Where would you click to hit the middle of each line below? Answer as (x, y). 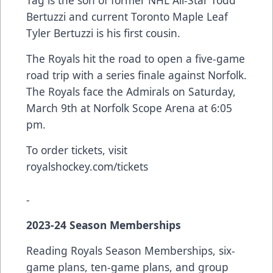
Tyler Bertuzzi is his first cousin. (105, 33)
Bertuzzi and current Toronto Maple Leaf (127, 16)
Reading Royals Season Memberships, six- (131, 250)
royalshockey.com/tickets (87, 166)
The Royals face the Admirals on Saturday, (131, 91)
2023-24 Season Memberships (104, 225)
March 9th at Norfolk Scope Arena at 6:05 (129, 108)
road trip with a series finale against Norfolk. (136, 75)
